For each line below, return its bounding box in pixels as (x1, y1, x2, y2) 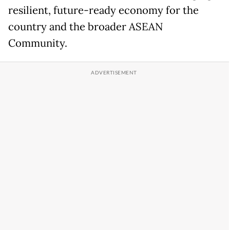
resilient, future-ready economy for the (8, 3, 199, 17)
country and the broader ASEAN (8, 20, 163, 33)
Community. (8, 36, 67, 50)
